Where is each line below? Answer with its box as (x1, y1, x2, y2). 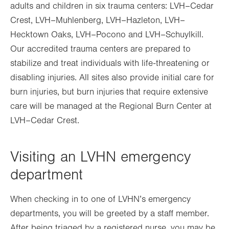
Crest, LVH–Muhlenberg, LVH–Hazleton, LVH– (10, 15, 185, 26)
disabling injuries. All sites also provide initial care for (10, 72, 214, 83)
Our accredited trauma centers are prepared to (10, 43, 191, 54)
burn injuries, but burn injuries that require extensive (10, 86, 208, 97)
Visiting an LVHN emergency (10, 148, 191, 166)
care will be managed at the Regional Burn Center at (10, 101, 212, 111)
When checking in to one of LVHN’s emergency (10, 194, 191, 204)
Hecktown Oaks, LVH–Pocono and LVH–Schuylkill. (10, 29, 203, 40)
